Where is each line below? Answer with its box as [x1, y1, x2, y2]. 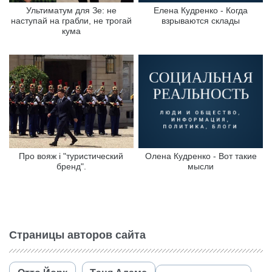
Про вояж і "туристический [19, 151, 124, 161]
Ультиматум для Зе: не [25, 5, 117, 16]
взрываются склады [161, 16, 240, 26]
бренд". [56, 161, 86, 172]
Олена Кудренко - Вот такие [144, 151, 257, 161]
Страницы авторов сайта [9, 229, 146, 242]
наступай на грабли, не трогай [10, 16, 132, 26]
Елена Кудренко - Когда [154, 5, 248, 16]
